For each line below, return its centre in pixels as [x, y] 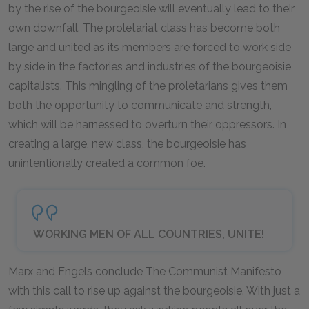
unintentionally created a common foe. [107, 163]
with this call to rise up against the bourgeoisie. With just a [154, 291]
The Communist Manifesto [213, 271]
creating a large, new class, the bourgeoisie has [127, 144]
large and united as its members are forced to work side [150, 47]
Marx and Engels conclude [77, 271]
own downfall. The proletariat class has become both [144, 28]
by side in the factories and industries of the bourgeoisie [150, 67]
